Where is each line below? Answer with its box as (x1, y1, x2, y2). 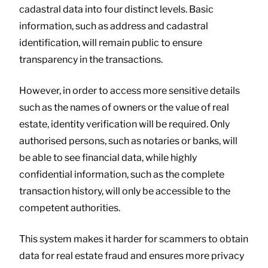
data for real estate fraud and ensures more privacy (19, 249, 244, 261)
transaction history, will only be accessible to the (19, 185, 230, 197)
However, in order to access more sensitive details (19, 84, 240, 96)
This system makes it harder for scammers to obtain (19, 233, 248, 245)
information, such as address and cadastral (19, 20, 208, 32)
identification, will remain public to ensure (19, 36, 202, 48)
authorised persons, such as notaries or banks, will (19, 135, 237, 147)
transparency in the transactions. (19, 53, 163, 65)
